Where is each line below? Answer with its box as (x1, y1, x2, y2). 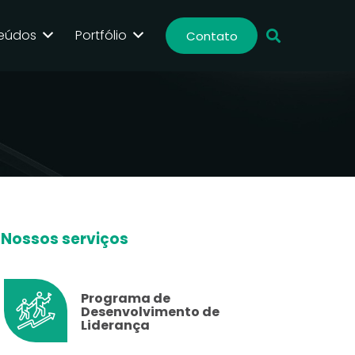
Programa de (81, 289, 171, 307)
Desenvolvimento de (81, 303, 220, 321)
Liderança (81, 316, 151, 334)
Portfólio (75, 26, 128, 44)
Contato (185, 28, 238, 45)
